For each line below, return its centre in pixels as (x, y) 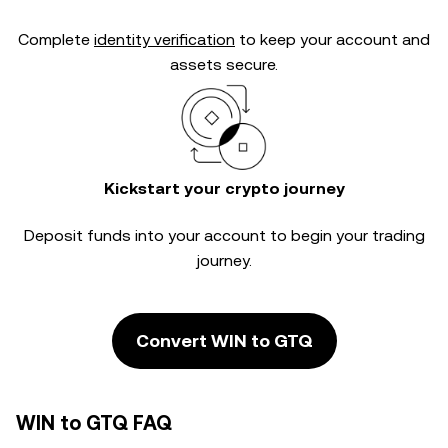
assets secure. (224, 64)
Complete (56, 39)
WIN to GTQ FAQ (94, 423)
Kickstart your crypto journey (224, 188)
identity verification (164, 39)
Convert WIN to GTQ (224, 340)
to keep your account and (332, 39)
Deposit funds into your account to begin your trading (224, 235)
